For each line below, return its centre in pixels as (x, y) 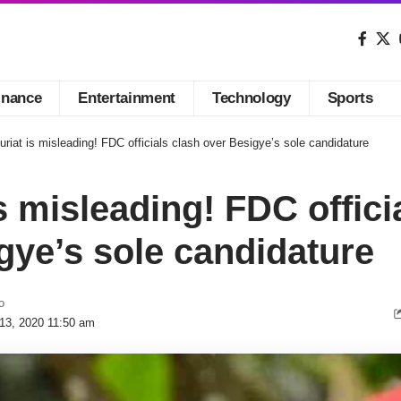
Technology (252, 98)
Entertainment (127, 98)
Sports (350, 98)
